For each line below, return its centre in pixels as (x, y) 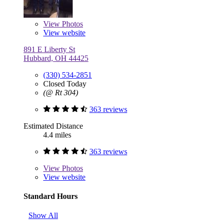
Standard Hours (51, 196)
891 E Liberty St (49, 49)
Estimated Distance (53, 126)
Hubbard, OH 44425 (56, 58)
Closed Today (65, 83)
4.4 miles (57, 135)
